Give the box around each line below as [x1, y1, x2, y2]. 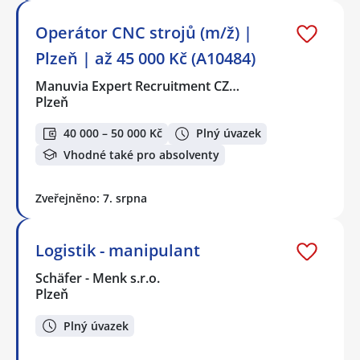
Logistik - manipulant [35, 239, 200, 262]
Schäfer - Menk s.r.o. [35, 269, 162, 288]
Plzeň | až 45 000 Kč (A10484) [35, 47, 256, 70]
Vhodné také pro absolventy [63, 146, 219, 162]
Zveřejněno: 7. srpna [35, 190, 147, 207]
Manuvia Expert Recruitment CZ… [35, 77, 241, 96]
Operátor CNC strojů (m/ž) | [35, 22, 252, 44]
